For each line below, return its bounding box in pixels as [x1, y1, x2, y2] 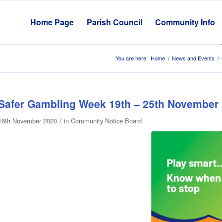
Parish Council [86, 16, 142, 28]
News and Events [172, 54, 215, 62]
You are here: [115, 54, 148, 62]
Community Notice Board [70, 116, 142, 125]
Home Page [30, 16, 74, 28]
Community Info [155, 16, 215, 28]
